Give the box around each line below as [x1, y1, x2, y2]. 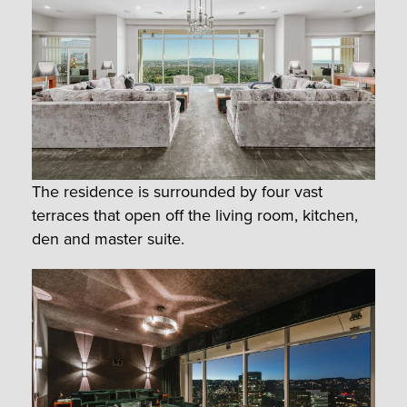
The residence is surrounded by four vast [32, 179, 323, 203]
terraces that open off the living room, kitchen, [32, 203, 358, 227]
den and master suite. [32, 226, 184, 251]
